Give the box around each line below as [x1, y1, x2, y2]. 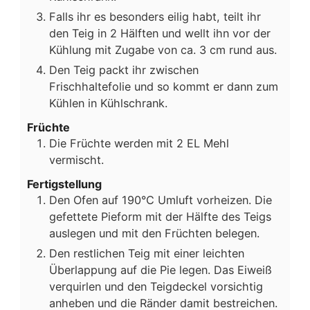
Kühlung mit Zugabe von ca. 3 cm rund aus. [49, 43, 277, 57]
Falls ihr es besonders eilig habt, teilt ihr [49, 10, 261, 24]
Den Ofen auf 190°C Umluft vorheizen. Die [49, 192, 272, 207]
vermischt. [49, 152, 104, 167]
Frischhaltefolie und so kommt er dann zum [49, 80, 278, 93]
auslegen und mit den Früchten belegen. [49, 226, 259, 240]
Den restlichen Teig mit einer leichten [49, 246, 244, 260]
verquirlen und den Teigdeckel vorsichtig [49, 279, 263, 293]
